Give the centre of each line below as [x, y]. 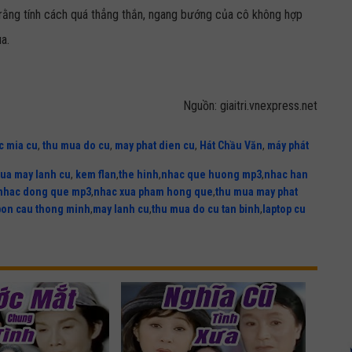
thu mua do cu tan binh [206, 209]
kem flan [96, 174]
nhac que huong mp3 [211, 174]
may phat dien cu [155, 145]
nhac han [286, 174]
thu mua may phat [257, 192]
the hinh [139, 174]
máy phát [288, 145]
